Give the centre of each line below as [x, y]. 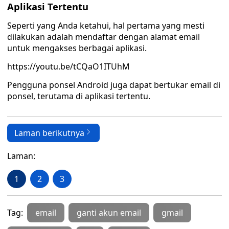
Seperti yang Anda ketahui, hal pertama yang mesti [106, 26]
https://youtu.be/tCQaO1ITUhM [68, 66]
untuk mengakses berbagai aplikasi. [77, 48]
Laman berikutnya [49, 133]
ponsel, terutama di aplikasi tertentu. [79, 96]
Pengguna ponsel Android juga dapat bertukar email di [114, 85]
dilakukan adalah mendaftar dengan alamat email [104, 37]
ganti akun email [109, 213]
